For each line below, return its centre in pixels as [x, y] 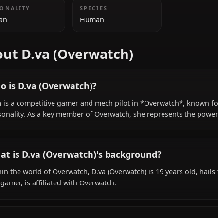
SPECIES [128, 57]
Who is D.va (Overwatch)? [71, 144]
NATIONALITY [32, 57]
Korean [19, 70]
